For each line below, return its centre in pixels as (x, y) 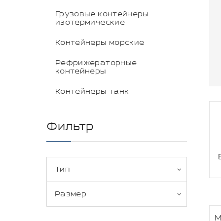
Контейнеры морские (100, 43)
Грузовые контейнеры (102, 14)
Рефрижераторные (96, 63)
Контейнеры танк (92, 92)
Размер (71, 194)
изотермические (90, 22)
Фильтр (70, 127)
